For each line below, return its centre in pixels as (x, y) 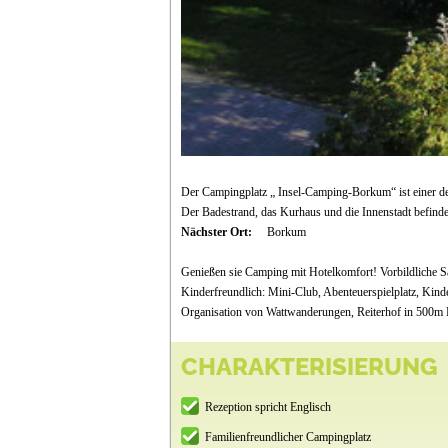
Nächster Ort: (217, 231)
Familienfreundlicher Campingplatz (287, 436)
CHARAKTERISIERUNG (309, 366)
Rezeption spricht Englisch (267, 406)
